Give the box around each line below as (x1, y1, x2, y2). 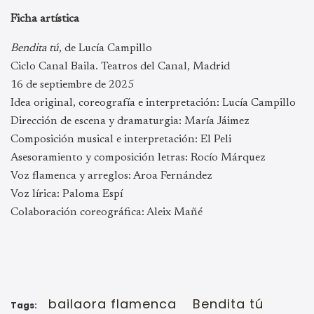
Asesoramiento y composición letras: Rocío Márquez (11, 152, 266, 164)
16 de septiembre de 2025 (11, 79, 134, 91)
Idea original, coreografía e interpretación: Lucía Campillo (11, 97, 296, 109)
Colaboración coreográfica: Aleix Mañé (11, 207, 203, 219)
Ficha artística (11, 13, 79, 25)
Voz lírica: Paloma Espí (11, 189, 123, 200)
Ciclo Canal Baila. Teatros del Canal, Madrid (11, 61, 230, 73)
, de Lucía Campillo (59, 43, 152, 55)
